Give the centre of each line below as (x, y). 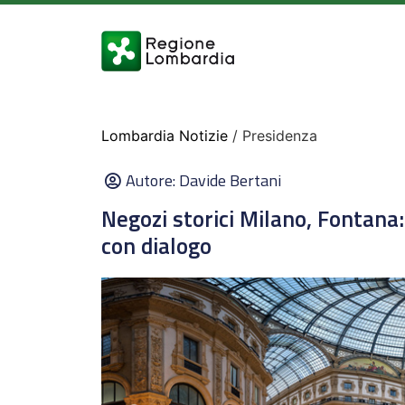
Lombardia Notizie (165, 136)
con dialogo (156, 246)
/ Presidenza (273, 136)
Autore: (152, 180)
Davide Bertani (230, 180)
